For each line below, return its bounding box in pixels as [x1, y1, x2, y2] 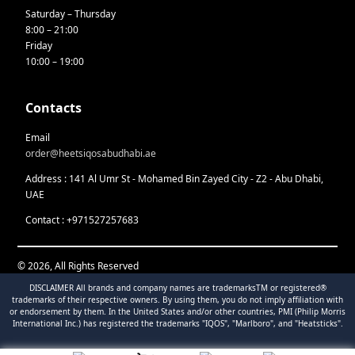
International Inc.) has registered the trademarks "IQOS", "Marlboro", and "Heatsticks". [12, 317, 343, 329]
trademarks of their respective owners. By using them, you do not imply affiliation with [12, 293, 343, 305]
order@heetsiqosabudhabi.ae [25, 146, 157, 160]
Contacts [25, 98, 82, 116]
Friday [25, 38, 53, 52]
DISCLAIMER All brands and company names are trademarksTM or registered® [29, 281, 326, 293]
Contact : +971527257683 [25, 212, 139, 227]
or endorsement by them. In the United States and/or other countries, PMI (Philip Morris [10, 305, 345, 317]
